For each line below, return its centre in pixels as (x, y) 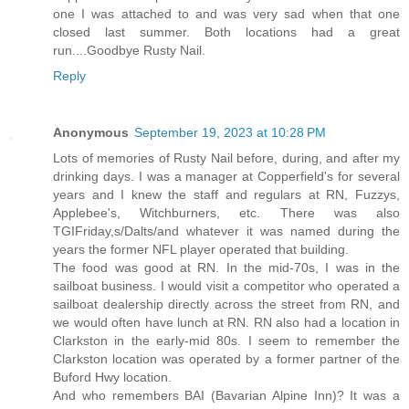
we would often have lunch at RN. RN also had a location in (226, 323)
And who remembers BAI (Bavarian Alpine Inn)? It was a (226, 396)
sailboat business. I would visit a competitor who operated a (226, 286)
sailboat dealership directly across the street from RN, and (226, 304)
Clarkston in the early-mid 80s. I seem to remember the (226, 341)
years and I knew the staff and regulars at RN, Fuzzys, (226, 195)
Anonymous (91, 133)
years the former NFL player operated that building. (201, 250)
